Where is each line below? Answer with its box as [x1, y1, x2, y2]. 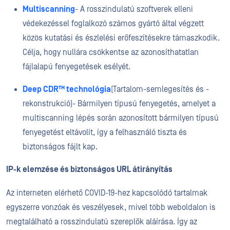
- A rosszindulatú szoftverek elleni [75, 5, 193, 14]
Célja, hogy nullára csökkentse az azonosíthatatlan [23, 48, 199, 57]
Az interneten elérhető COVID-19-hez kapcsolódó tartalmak [6, 188, 207, 198]
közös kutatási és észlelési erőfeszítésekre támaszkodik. [23, 33, 220, 43]
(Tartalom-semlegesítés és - [111, 85, 209, 94]
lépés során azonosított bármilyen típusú [74, 113, 219, 123]
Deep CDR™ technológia [23, 85, 111, 94]
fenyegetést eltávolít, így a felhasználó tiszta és [23, 128, 187, 137]
